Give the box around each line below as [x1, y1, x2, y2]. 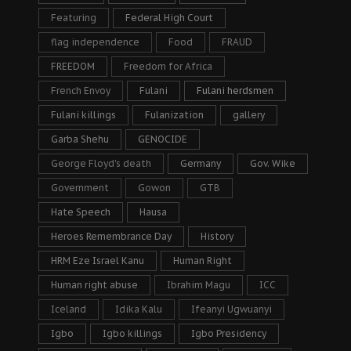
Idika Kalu [115, 302, 162, 315]
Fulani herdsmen [197, 84, 273, 96]
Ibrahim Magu [167, 278, 230, 291]
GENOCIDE [138, 132, 187, 145]
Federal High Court [125, 11, 213, 24]
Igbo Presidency [191, 327, 266, 339]
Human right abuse [51, 278, 138, 291]
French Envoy [51, 84, 110, 96]
